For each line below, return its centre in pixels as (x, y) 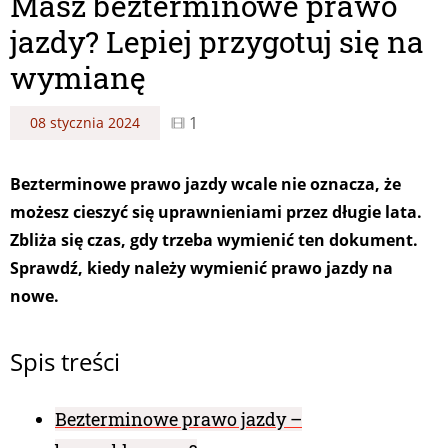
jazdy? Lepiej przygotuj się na (217, 42)
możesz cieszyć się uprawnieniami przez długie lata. (216, 212)
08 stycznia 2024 (85, 123)
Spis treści (65, 362)
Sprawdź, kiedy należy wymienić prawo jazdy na (201, 268)
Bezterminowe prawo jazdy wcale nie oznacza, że (205, 184)
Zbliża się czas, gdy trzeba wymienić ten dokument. (214, 240)
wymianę (78, 78)
